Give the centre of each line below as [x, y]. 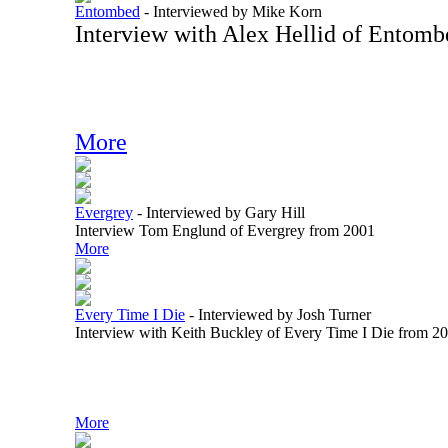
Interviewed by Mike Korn [237, 11]
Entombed [107, 11]
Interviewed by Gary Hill [225, 212]
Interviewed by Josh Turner [284, 314]
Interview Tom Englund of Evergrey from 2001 [225, 230]
